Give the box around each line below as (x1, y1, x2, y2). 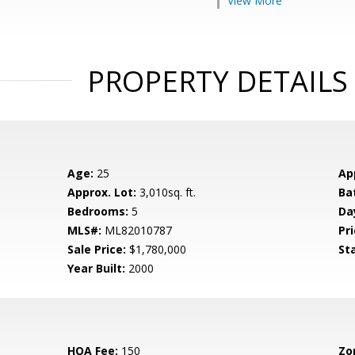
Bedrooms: (67, 204, 129, 219)
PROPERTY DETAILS (86, 62, 348, 101)
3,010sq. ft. (136, 185, 197, 200)
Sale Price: (67, 242, 127, 257)
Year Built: (67, 261, 126, 276)
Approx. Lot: (67, 185, 137, 200)
